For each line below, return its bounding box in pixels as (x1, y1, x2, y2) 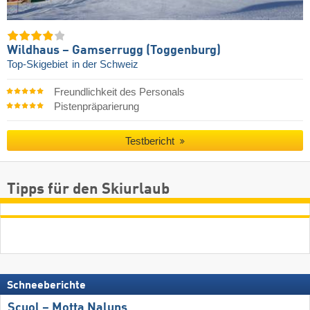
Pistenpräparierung (53, 100, 139, 112)
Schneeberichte (7, 280, 86, 292)
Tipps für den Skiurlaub (7, 182, 170, 198)
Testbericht (125, 134, 178, 147)
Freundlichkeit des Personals (53, 86, 185, 98)
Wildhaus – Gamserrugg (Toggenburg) (7, 44, 221, 57)
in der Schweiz (72, 59, 138, 71)
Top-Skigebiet (7, 59, 71, 71)
